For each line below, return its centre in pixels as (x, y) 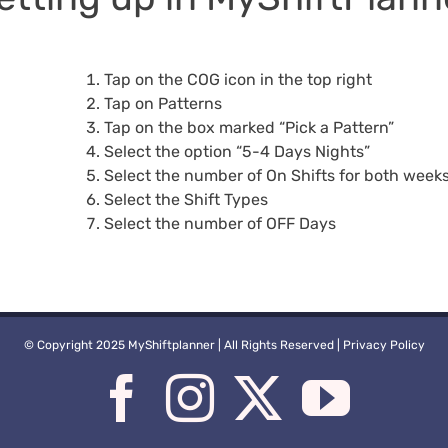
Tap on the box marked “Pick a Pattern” (248, 127)
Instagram (308, 397)
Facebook (238, 397)
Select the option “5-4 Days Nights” (236, 151)
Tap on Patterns (162, 103)
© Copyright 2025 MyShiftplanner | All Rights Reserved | (183, 345)
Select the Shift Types (185, 199)
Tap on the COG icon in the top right (237, 79)
